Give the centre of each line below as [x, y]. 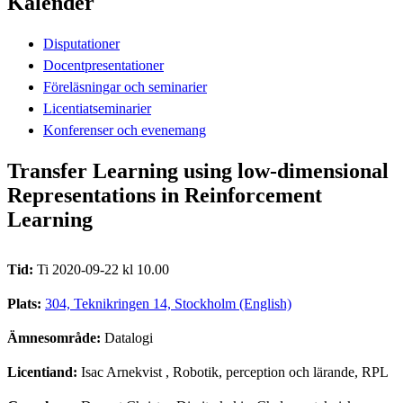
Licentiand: [44, 372]
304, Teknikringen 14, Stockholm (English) [168, 303]
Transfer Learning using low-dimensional [198, 170]
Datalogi [129, 337]
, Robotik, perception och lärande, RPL [275, 372]
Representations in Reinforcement [165, 195]
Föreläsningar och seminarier [125, 86]
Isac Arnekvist [121, 372]
